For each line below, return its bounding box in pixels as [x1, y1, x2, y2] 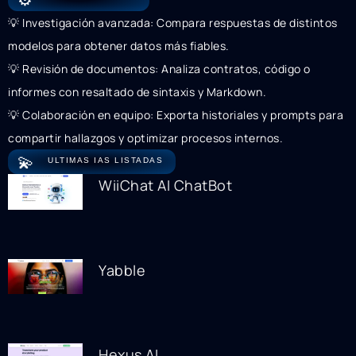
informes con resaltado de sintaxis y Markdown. [8, 84, 266, 100]
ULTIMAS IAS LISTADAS [48, 156, 163, 165]
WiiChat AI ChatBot [99, 176, 233, 195]
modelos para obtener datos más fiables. [8, 38, 230, 54]
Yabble [99, 260, 146, 280]
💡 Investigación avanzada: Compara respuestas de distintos [8, 15, 338, 31]
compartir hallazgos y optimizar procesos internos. [8, 130, 283, 146]
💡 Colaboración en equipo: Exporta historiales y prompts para [8, 107, 343, 123]
